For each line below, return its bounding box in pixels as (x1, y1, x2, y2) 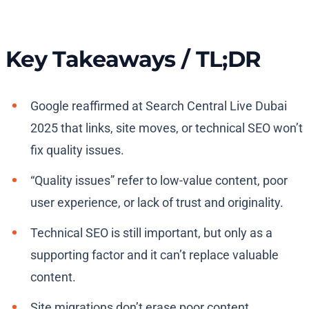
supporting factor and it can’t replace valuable (30, 248, 279, 263)
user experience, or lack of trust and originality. (30, 195, 283, 210)
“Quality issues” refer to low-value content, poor (30, 173, 288, 188)
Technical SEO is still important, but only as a (30, 226, 272, 241)
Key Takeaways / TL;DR (6, 46, 261, 73)
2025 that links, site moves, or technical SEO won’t (30, 121, 303, 136)
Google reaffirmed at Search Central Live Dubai (30, 99, 287, 114)
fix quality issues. (30, 143, 124, 158)
